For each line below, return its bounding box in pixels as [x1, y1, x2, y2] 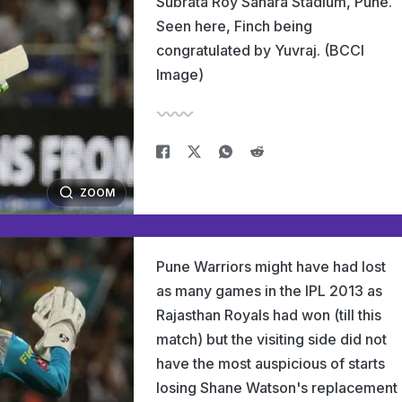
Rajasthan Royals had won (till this [156, 306, 381, 324]
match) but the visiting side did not [156, 330, 387, 348]
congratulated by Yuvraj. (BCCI [156, 41, 364, 59]
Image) [156, 66, 204, 83]
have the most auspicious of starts [156, 354, 385, 372]
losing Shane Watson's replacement [156, 379, 398, 397]
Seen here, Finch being [156, 17, 312, 35]
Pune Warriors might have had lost [156, 258, 386, 275]
